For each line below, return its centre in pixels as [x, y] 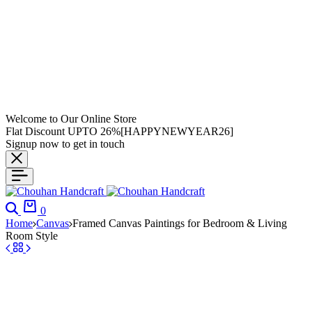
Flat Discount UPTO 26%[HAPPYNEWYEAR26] [119, 131]
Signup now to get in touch [65, 144]
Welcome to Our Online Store [71, 119]
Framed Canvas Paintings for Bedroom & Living [180, 223]
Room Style [32, 236]
